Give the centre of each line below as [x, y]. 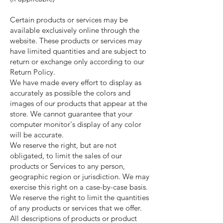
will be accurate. [37, 135]
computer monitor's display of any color [76, 124]
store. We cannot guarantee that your [71, 114]
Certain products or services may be [69, 20]
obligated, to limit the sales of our [66, 156]
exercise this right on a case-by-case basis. [79, 187]
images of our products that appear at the [79, 103]
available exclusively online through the [75, 30]
